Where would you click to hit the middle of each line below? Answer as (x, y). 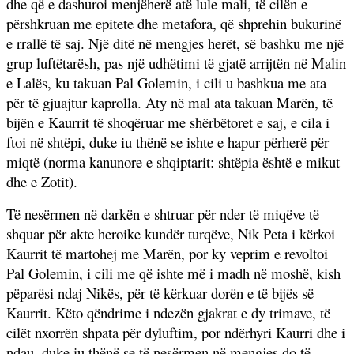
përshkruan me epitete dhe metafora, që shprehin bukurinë (174, 23)
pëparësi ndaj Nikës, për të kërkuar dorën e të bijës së (160, 292)
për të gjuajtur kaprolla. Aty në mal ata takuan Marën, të (169, 102)
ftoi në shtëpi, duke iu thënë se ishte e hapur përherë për (168, 141)
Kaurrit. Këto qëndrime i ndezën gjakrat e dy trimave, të (168, 312)
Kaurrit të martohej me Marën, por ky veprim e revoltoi (167, 253)
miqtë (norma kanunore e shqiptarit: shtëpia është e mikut (173, 161)
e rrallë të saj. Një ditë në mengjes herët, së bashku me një (175, 43)
